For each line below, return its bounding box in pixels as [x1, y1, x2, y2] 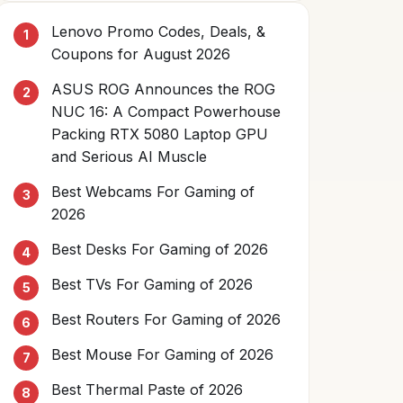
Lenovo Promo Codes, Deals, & [51, 22, 265, 40]
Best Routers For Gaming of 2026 [51, 310, 281, 328]
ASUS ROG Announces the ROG [51, 80, 275, 98]
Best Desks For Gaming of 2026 [51, 240, 268, 258]
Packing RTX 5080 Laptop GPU [51, 125, 268, 143]
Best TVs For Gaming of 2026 [51, 275, 253, 293]
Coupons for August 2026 [51, 45, 230, 63]
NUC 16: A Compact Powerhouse [51, 103, 281, 121]
